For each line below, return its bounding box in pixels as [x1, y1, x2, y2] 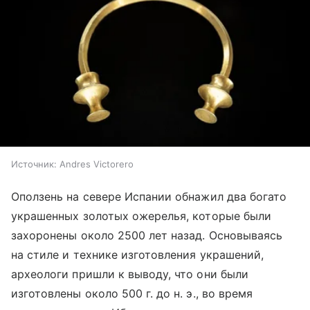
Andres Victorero [60, 158, 134, 170]
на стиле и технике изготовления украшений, [11, 247, 264, 262]
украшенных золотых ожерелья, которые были [11, 208, 271, 223]
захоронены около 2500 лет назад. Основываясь [11, 228, 283, 242]
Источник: [11, 158, 57, 170]
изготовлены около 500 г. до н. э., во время [11, 286, 253, 300]
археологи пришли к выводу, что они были [11, 266, 248, 281]
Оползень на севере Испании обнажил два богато [11, 189, 287, 203]
